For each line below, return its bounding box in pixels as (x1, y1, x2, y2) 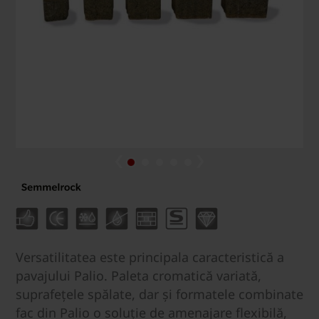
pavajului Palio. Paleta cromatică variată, (16, 267, 261, 285)
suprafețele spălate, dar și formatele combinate (16, 286, 303, 303)
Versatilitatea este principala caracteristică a (16, 249, 284, 266)
